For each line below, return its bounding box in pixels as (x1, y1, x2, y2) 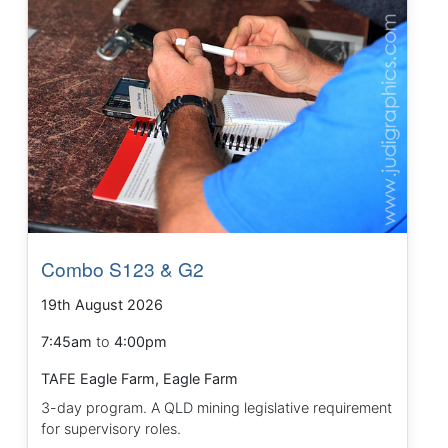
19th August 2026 (41, 296, 164, 314)
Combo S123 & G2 (41, 255, 205, 283)
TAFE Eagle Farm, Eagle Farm (41, 370, 239, 388)
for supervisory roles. (41, 420, 182, 438)
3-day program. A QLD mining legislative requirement (41, 399, 393, 417)
